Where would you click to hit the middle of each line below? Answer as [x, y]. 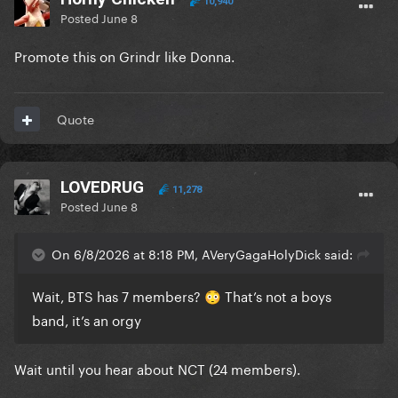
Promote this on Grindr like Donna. [124, 56]
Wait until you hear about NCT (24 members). [157, 368]
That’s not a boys [276, 295]
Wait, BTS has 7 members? [118, 295]
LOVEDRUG [102, 187]
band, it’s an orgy [87, 319]
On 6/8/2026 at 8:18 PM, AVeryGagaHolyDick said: [202, 254]
